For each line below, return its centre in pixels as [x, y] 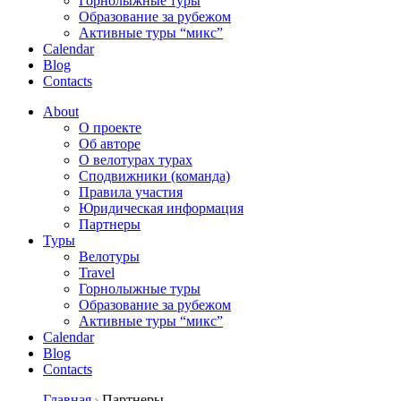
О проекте [110, 128]
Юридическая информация [161, 208]
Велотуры [109, 256]
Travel [97, 273]
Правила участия [131, 192]
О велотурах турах [136, 160]
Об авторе [110, 144]
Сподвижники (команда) [154, 176]
